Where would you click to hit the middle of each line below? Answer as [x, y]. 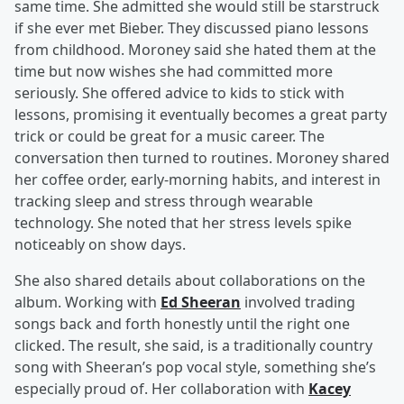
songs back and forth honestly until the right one [182, 324]
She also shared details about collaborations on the [190, 280]
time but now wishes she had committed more [174, 71]
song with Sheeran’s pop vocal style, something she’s [195, 367]
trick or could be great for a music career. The [170, 136]
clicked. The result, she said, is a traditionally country [193, 345]
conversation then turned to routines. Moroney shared [202, 158]
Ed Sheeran [201, 302]
